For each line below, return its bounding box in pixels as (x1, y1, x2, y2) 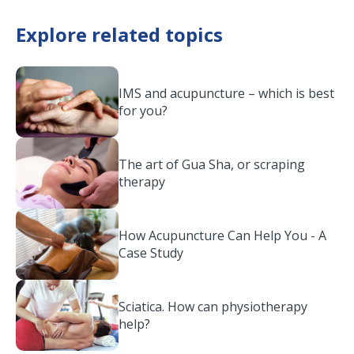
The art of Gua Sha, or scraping (119, 156, 305, 173)
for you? (119, 102, 168, 119)
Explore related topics (16, 21, 223, 47)
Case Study (119, 244, 183, 262)
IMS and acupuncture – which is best (119, 85, 334, 102)
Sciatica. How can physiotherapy (119, 298, 307, 315)
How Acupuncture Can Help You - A (119, 227, 326, 244)
